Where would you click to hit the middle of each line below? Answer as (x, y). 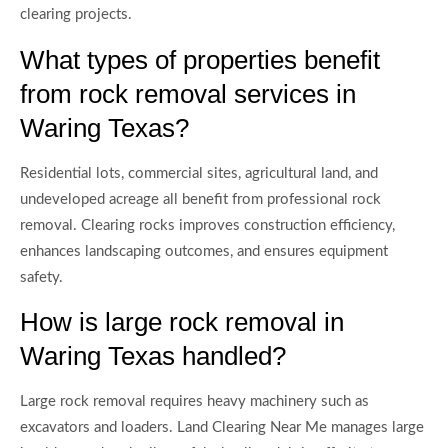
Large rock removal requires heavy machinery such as (194, 401)
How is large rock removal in (182, 321)
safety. (41, 277)
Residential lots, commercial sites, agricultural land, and (199, 173)
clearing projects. (76, 15)
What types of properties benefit (200, 59)
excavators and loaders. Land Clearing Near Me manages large (222, 427)
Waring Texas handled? (153, 355)
